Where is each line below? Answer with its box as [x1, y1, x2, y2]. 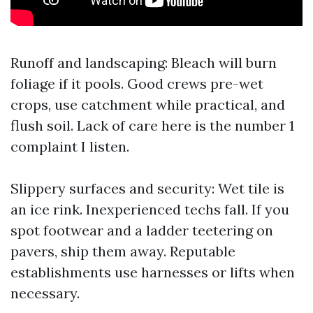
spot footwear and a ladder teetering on [10, 221, 273, 239]
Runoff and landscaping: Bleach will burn [10, 54, 277, 71]
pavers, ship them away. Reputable [10, 242, 235, 260]
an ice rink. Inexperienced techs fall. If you [10, 201, 289, 218]
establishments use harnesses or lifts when [10, 263, 295, 281]
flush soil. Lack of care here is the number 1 [10, 117, 294, 134]
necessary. [10, 284, 80, 302]
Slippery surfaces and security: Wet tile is [10, 180, 284, 197]
